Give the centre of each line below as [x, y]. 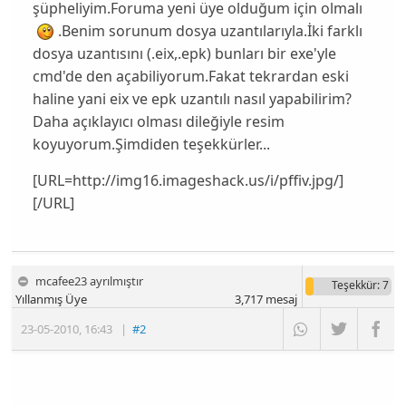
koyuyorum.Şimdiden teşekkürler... [151, 144]
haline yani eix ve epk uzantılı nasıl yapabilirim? [192, 98]
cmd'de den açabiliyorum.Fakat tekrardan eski [190, 76]
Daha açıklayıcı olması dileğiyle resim [158, 121]
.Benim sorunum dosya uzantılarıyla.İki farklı [210, 30]
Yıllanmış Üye [52, 300]
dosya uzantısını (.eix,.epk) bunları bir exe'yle [184, 53]
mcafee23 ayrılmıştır [90, 281]
